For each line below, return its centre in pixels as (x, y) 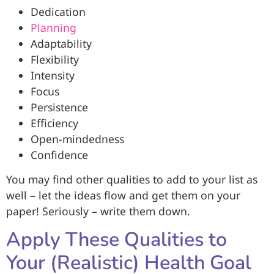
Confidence (59, 154)
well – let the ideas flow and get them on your (123, 195)
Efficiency (54, 123)
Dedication (58, 11)
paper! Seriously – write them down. (98, 211)
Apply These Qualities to (117, 239)
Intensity (53, 75)
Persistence (59, 107)
